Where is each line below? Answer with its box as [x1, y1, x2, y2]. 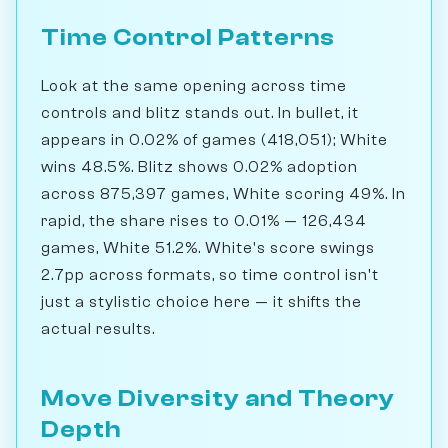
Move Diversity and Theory [41, 384, 395, 412]
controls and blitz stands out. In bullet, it [41, 103, 359, 122]
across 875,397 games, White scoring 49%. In [41, 184, 406, 203]
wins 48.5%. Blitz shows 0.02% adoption [41, 157, 358, 176]
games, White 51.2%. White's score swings [41, 238, 375, 257]
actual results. [41, 319, 155, 338]
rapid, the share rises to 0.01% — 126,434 [41, 211, 367, 230]
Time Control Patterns [41, 23, 335, 51]
